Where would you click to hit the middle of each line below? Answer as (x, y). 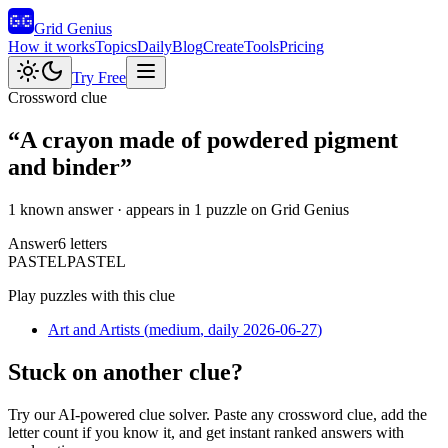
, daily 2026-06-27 (258, 329)
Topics (116, 46)
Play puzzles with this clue (91, 295)
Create (223, 46)
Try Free (99, 77)
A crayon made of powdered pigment (209, 139)
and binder (64, 166)
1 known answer (60, 209)
